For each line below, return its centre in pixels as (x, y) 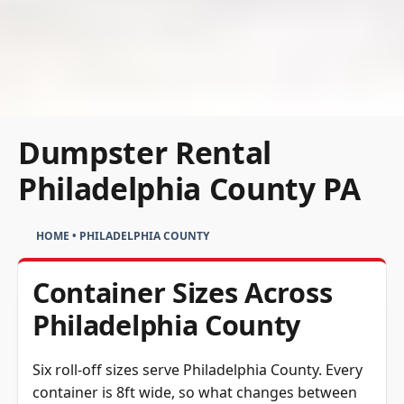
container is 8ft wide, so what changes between (195, 392)
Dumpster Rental (145, 152)
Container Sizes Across (183, 292)
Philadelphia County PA (189, 188)
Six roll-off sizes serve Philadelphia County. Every (197, 369)
